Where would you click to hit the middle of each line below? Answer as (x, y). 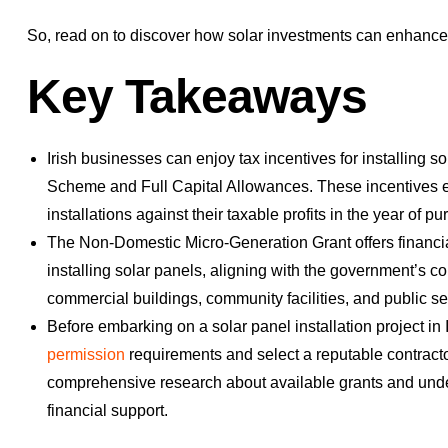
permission (86, 355)
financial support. (107, 411)
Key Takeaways (197, 97)
